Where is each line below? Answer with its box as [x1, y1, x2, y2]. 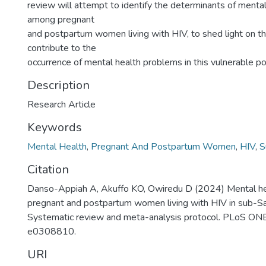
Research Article [27, 98, 96, 111]
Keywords [27, 119, 82, 135]
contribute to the [27, 42, 96, 55]
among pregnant [27, 13, 94, 26]
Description [27, 77, 90, 93]
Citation [27, 161, 69, 178]
